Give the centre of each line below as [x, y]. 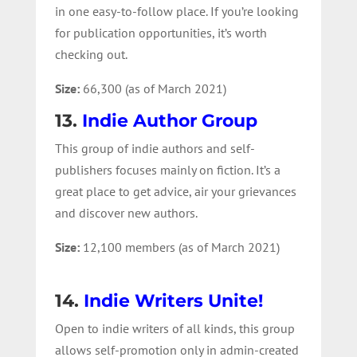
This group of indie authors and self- [155, 148]
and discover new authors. [126, 212]
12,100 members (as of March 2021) [181, 247]
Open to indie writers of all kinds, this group [175, 328]
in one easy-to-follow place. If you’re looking [177, 11]
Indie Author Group [169, 120]
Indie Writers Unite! [173, 300]
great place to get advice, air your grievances [175, 191]
